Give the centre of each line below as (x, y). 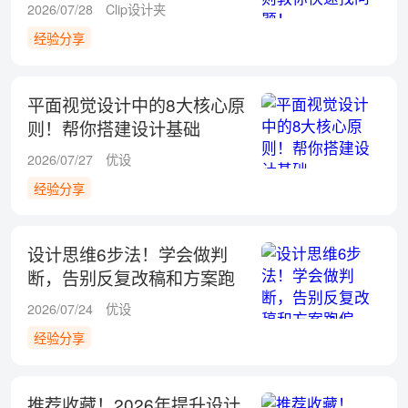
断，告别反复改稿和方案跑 (131, 278)
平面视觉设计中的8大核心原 (136, 104)
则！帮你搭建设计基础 (113, 127)
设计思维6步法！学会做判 (127, 254)
